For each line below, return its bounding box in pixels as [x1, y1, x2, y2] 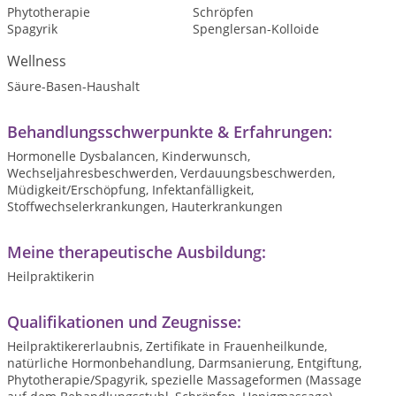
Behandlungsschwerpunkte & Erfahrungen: [7, 121, 332, 142]
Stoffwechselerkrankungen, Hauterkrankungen [7, 198, 283, 215]
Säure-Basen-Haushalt [7, 78, 140, 95]
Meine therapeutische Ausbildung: [7, 241, 266, 263]
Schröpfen [192, 4, 254, 20]
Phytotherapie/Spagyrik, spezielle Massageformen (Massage [7, 371, 362, 388]
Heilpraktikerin [7, 268, 95, 285]
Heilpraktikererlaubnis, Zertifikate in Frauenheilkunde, [7, 338, 327, 354]
